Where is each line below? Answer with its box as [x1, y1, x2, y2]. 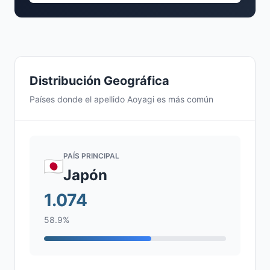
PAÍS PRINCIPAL [63, 151, 119, 160]
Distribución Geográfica [30, 74, 169, 88]
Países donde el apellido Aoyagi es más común [30, 94, 213, 104]
